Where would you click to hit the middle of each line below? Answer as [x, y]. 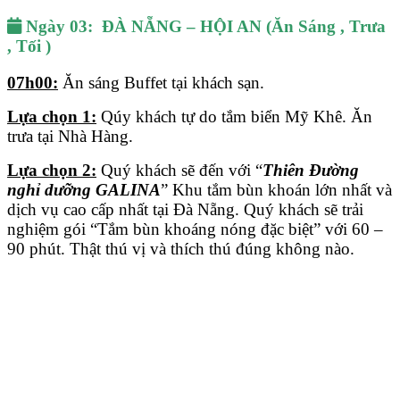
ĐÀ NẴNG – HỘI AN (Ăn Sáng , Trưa [242, 27]
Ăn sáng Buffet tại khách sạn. [161, 82]
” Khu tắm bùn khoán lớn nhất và [276, 189]
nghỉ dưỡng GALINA [84, 189]
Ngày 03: [62, 27]
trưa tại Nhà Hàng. [70, 136]
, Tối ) [29, 46]
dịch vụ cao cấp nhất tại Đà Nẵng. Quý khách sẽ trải [185, 209]
